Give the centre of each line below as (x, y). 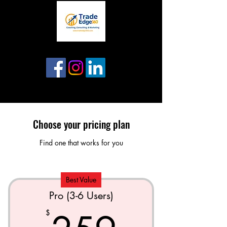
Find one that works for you (81, 143)
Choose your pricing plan (81, 124)
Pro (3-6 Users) (81, 196)
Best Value (81, 180)
